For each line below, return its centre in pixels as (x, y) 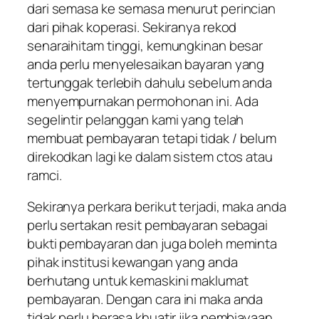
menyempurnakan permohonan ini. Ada (143, 101)
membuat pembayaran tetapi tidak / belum (152, 138)
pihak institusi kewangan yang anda (132, 262)
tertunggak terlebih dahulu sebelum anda (150, 82)
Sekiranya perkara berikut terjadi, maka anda (157, 207)
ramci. (45, 175)
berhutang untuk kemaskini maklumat (138, 281)
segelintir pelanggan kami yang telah (136, 119)
